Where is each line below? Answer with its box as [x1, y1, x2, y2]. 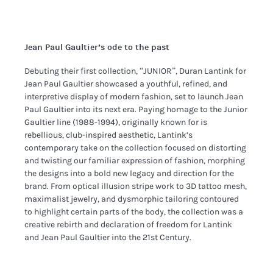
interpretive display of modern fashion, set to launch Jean [24, 91, 244, 102]
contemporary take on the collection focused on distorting [24, 142, 247, 153]
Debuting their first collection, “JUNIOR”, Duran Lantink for [24, 65, 247, 76]
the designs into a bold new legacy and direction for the [24, 168, 235, 179]
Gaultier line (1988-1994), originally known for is [24, 116, 208, 127]
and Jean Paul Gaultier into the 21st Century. [24, 232, 192, 243]
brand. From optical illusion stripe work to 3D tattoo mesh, [24, 180, 247, 191]
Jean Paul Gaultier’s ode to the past [24, 42, 170, 52]
